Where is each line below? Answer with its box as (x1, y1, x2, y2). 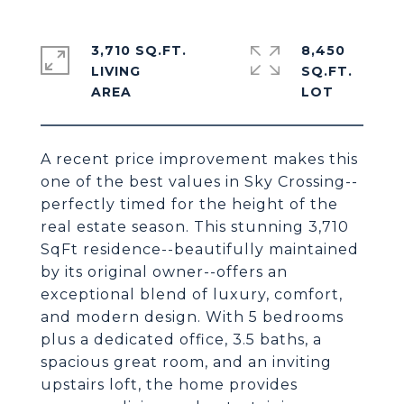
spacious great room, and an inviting (41, 353, 332, 371)
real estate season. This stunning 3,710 (41, 218, 349, 235)
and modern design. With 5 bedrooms (41, 308, 344, 326)
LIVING (91, 63, 141, 79)
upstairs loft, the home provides (41, 376, 298, 393)
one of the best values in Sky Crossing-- (41, 173, 358, 190)
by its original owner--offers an (41, 263, 288, 280)
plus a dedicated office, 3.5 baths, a (41, 331, 322, 348)
